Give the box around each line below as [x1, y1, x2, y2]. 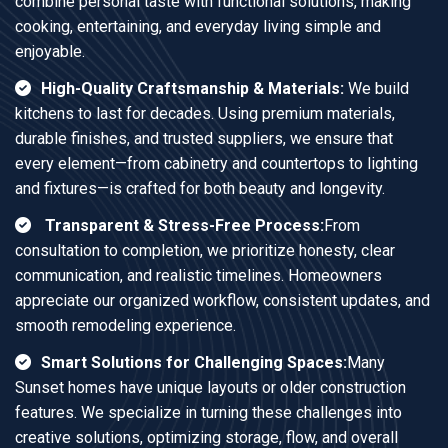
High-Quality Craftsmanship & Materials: [41, 78, 344, 98]
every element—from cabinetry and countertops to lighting [15, 153, 418, 173]
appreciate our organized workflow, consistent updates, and [15, 290, 430, 310]
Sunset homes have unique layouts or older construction [15, 377, 406, 397]
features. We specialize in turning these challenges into [15, 402, 402, 422]
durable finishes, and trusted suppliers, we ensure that [15, 128, 393, 148]
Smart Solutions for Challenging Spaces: [41, 352, 347, 372]
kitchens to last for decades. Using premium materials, [15, 103, 395, 123]
